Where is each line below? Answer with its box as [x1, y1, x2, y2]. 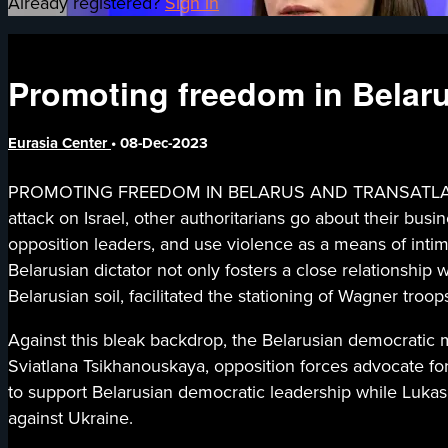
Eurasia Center [8, 132, 111, 155]
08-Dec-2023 [120, 132, 208, 155]
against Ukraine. [8, 405, 133, 432]
